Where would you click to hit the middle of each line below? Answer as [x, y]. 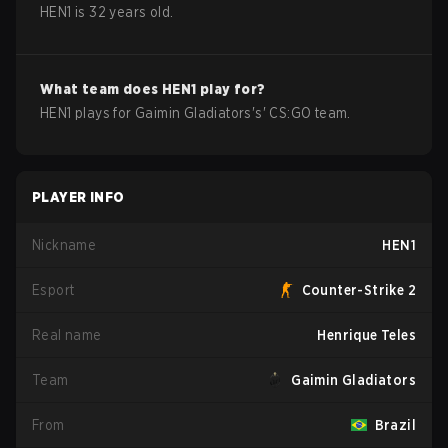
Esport [53, 290]
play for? [231, 89]
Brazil [395, 425]
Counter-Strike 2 [358, 290]
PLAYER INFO [78, 197]
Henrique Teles [366, 335]
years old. [140, 12]
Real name [67, 335]
